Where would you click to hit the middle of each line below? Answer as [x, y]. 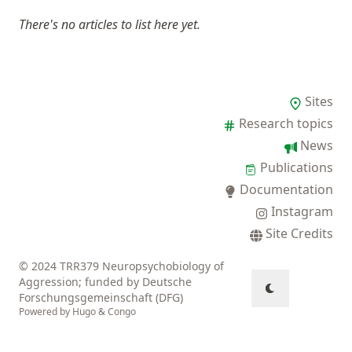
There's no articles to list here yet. [110, 24]
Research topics [286, 123]
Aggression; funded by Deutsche [105, 282]
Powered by [46, 312]
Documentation [286, 189]
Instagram [302, 211]
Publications [297, 167]
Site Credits [299, 233]
